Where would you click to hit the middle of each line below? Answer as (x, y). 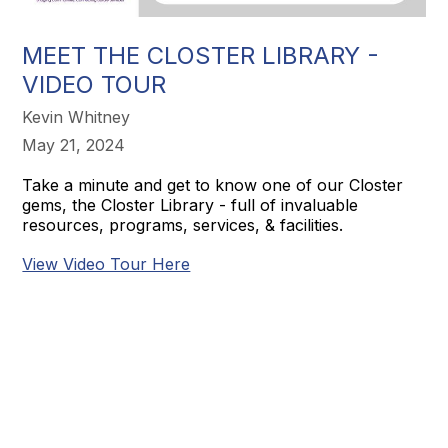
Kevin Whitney (76, 116)
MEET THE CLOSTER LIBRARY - (201, 55)
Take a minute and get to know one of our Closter (213, 184)
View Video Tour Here (106, 263)
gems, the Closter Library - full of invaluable (190, 204)
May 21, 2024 (74, 144)
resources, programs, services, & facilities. (183, 224)
